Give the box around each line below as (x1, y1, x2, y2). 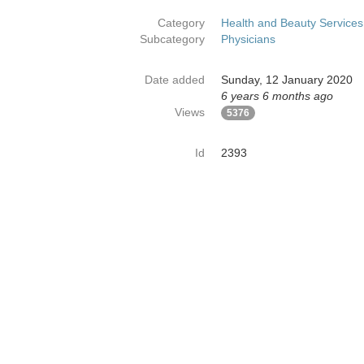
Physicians (221, 32, 275, 45)
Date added (145, 73, 205, 86)
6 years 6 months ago (221, 89, 333, 102)
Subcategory (140, 32, 205, 45)
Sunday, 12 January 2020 (221, 73, 353, 86)
